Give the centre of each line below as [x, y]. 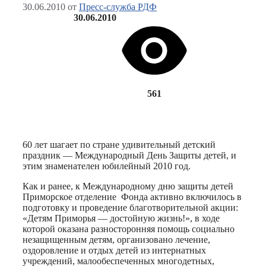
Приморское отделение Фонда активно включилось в [132, 197]
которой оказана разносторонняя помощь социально [129, 229]
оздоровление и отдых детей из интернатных [114, 251]
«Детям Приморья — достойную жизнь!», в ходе [121, 218]
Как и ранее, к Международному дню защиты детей [128, 186]
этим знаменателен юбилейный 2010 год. [107, 166]
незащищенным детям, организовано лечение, [116, 240]
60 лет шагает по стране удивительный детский [119, 145]
